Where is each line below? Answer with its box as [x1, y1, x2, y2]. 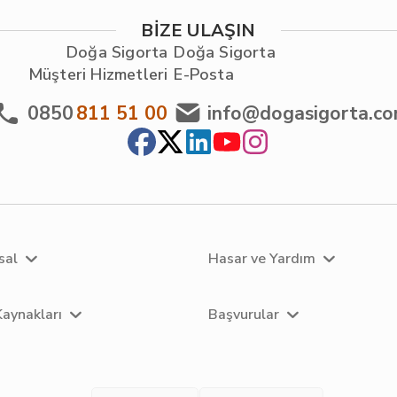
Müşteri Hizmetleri [27, 64, 168, 85]
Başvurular [208, 305, 280, 325]
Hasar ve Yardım [208, 249, 316, 269]
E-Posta [174, 64, 234, 85]
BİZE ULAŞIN [141, 19, 256, 43]
